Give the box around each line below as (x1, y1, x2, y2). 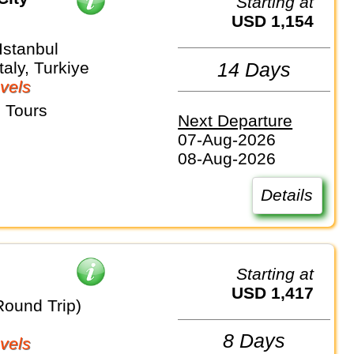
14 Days (217, 58, 292, 81)
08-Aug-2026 (178, 149, 277, 168)
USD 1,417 (243, 283, 314, 302)
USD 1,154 (243, 12, 314, 31)
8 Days (223, 330, 286, 352)
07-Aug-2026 (178, 130, 277, 149)
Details (261, 186, 314, 205)
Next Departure (178, 111, 293, 130)
